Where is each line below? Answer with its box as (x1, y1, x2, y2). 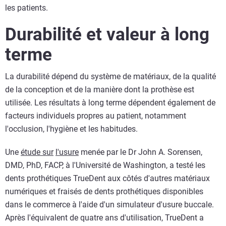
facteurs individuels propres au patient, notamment (5, 111, 186, 121)
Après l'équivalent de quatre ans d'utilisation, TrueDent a (5, 213, 204, 223)
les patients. (5, 3, 48, 13)
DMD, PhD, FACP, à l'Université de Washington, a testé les (5, 160, 205, 171)
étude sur (21, 147, 53, 157)
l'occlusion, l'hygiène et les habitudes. (5, 124, 138, 134)
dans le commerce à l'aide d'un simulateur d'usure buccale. (5, 200, 214, 210)
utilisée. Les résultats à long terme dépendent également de (5, 98, 215, 108)
